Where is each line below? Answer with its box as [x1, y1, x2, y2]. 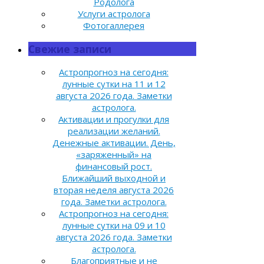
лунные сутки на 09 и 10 [62, 219, 166, 232]
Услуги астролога [77, 8, 150, 20]
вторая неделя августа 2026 [54, 184, 174, 196]
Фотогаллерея [83, 19, 144, 32]
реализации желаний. [67, 125, 160, 137]
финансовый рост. [75, 160, 152, 173]
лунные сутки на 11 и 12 [62, 78, 166, 90]
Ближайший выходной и [62, 172, 166, 184]
